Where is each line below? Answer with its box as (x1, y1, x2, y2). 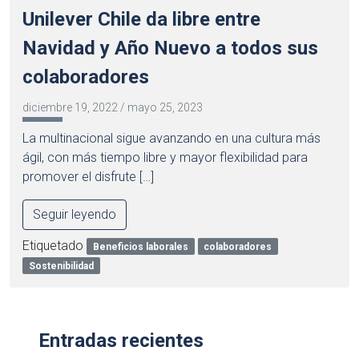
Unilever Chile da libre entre (22, 7, 260, 30)
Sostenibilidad (28, 260, 94, 272)
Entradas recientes (38, 329, 204, 352)
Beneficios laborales (92, 240, 188, 252)
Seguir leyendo (33, 206, 116, 222)
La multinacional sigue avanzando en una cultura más (22, 130, 321, 146)
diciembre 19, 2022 (22, 100, 118, 114)
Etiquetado (22, 237, 87, 253)
